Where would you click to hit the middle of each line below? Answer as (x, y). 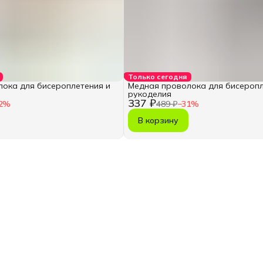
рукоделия (149, 94)
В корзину (158, 121)
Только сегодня (157, 77)
